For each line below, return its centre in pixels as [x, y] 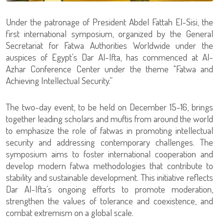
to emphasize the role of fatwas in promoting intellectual [109, 130]
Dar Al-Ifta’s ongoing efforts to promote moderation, [109, 189]
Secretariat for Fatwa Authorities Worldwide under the [109, 45]
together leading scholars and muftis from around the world [109, 118]
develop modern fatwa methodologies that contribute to [109, 165]
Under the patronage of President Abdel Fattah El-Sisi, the [109, 22]
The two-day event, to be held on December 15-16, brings [109, 107]
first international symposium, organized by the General [109, 33]
